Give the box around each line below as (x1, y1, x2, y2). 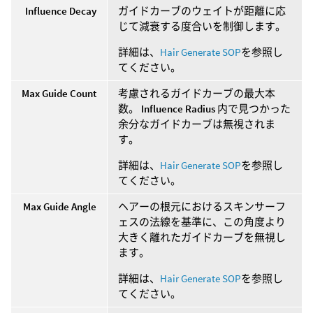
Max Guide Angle (23, 199, 96, 213)
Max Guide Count (22, 86, 96, 100)
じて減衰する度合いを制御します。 (118, 19, 286, 33)
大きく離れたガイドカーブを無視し (118, 230, 286, 244)
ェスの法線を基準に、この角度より (118, 214, 286, 228)
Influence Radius (141, 101, 215, 115)
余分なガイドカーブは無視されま (118, 117, 275, 131)
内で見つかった (215, 101, 291, 115)
